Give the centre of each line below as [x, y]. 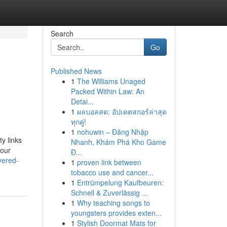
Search [62, 33]
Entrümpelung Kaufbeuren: [120, 182]
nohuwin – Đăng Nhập [112, 132]
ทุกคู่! [78, 122]
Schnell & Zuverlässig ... [109, 193]
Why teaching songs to [113, 203]
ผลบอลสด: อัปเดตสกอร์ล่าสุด [122, 111]
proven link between [109, 162]
